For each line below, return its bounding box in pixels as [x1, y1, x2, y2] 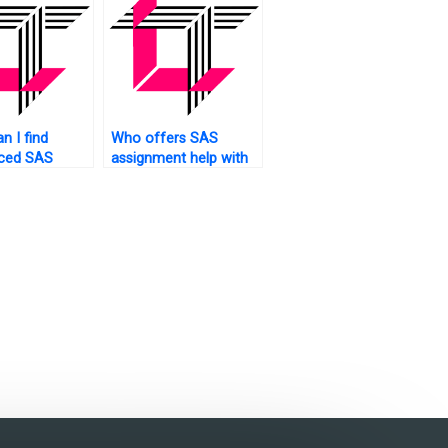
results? [110, 190, 161, 208]
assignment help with [110, 150, 248, 168]
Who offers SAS [110, 130, 218, 148]
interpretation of [110, 170, 218, 188]
